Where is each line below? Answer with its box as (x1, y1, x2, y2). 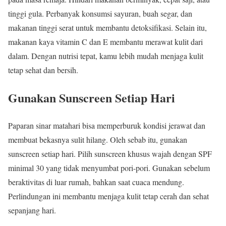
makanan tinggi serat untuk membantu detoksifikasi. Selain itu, (8, 22, 207, 33)
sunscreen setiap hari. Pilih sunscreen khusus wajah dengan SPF (8, 148, 212, 159)
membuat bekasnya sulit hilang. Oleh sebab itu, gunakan (8, 134, 187, 145)
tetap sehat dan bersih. (8, 64, 78, 75)
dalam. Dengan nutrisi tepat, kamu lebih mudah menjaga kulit (8, 50, 203, 61)
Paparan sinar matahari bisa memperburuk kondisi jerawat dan (8, 120, 205, 131)
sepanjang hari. (8, 204, 56, 215)
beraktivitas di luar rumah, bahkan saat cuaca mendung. (8, 176, 184, 187)
